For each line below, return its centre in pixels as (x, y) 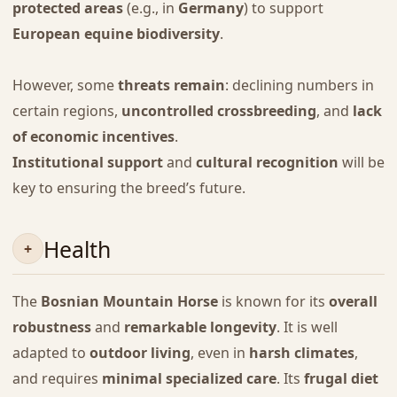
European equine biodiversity (116, 33)
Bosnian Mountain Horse (129, 302)
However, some (65, 85)
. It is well (307, 327)
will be (361, 162)
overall (353, 302)
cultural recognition (267, 162)
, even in (219, 353)
